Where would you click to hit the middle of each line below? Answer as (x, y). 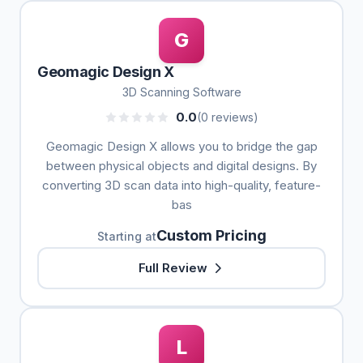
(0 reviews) (228, 117)
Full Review (173, 268)
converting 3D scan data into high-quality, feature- (181, 185)
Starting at (126, 236)
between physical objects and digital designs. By (181, 166)
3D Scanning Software (181, 92)
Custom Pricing (211, 235)
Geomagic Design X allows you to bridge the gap (181, 146)
